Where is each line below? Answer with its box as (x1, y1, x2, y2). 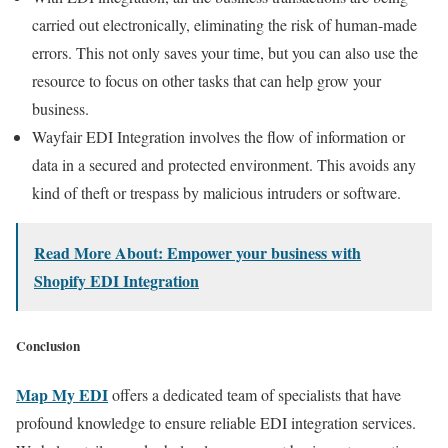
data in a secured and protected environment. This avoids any (32, 154, 416, 176)
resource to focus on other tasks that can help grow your (32, 70, 381, 92)
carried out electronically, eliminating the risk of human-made (32, 14, 417, 36)
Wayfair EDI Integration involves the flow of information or (32, 126, 405, 148)
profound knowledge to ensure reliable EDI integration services (16, 411, 412, 433)
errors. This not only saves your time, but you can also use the (32, 42, 418, 64)
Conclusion (16, 336, 80, 357)
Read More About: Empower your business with (34, 241, 361, 265)
